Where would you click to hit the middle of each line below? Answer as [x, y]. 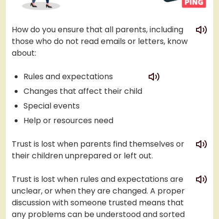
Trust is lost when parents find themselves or [98, 144]
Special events [52, 106]
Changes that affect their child [83, 91]
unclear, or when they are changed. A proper [98, 191]
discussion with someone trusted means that [98, 203]
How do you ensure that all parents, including [98, 30]
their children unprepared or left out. [82, 156]
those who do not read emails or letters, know [100, 42]
